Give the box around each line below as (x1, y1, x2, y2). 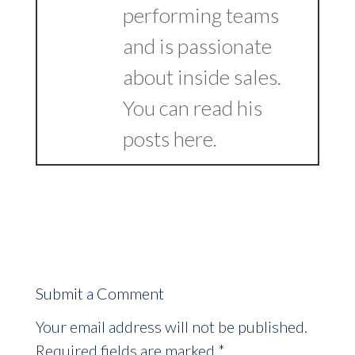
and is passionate (122, 33, 272, 59)
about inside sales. (122, 64, 281, 90)
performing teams (122, 2, 279, 28)
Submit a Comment (35, 284, 164, 303)
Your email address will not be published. (35, 317, 307, 336)
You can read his (122, 95, 262, 120)
